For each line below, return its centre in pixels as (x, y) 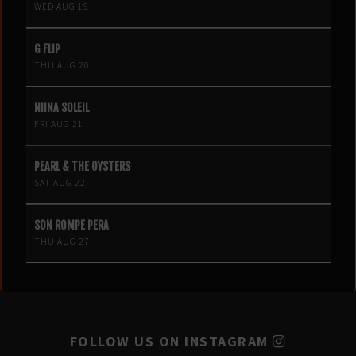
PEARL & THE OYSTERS (82, 166)
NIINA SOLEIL (62, 107)
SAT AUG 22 (60, 182)
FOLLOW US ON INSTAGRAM (171, 341)
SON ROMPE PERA (72, 225)
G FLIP (47, 48)
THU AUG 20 (62, 65)
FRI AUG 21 (59, 124)
